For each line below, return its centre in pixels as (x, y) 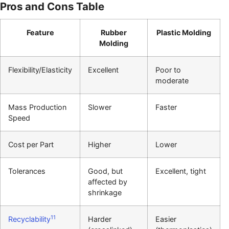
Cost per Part (31, 145)
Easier (166, 219)
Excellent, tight (181, 171)
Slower (100, 107)
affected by (108, 182)
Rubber (114, 33)
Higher (99, 145)
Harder (100, 219)
